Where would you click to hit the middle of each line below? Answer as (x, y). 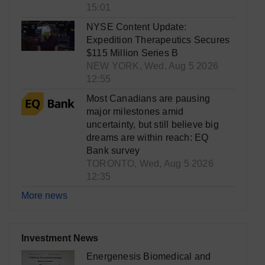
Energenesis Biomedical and (149, 257)
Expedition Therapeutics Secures (158, 40)
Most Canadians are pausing (148, 99)
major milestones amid (135, 112)
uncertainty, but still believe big (153, 125)
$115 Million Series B (132, 53)
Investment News (60, 238)
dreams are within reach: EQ (148, 138)
